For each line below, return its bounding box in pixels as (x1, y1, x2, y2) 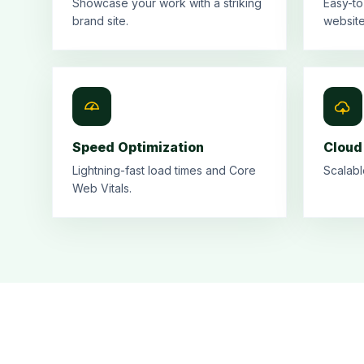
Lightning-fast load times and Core (72, 163, 256, 177)
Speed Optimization (72, 139, 204, 155)
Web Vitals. (72, 181, 132, 195)
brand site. (72, 14, 128, 28)
